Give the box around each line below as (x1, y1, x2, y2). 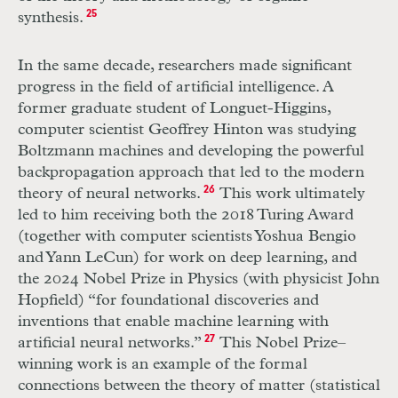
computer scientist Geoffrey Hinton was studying (18, 122, 356, 139)
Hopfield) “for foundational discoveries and (18, 292, 319, 309)
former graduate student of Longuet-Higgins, (18, 100, 330, 117)
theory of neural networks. (18, 186, 201, 203)
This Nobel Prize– (214, 335, 346, 352)
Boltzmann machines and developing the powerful (18, 143, 364, 160)
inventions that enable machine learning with (18, 314, 329, 330)
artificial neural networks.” (18, 335, 202, 352)
